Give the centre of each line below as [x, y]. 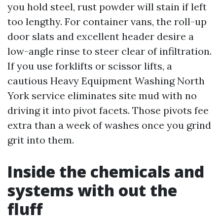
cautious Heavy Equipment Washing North [106, 81]
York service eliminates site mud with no [102, 95]
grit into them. [41, 140]
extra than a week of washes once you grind [109, 125]
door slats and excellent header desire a [101, 36]
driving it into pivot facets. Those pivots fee [108, 110]
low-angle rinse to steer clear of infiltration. [110, 51]
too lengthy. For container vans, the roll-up [107, 21]
